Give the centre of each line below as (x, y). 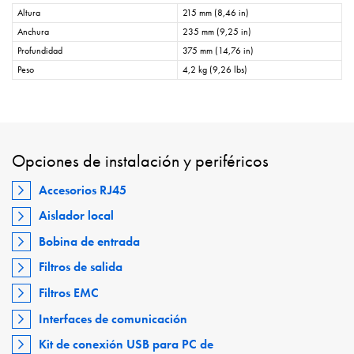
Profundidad (40, 51)
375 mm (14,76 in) (218, 51)
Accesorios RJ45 (83, 190)
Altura (29, 13)
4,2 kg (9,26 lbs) (215, 70)
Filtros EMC (69, 292)
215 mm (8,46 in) (216, 13)
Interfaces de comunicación (113, 318)
